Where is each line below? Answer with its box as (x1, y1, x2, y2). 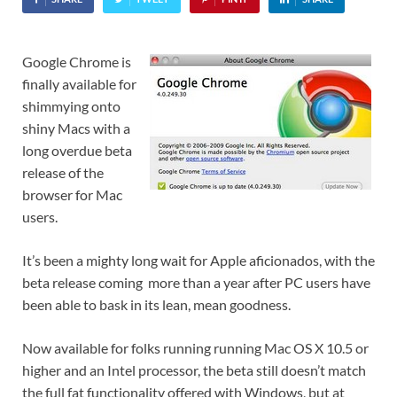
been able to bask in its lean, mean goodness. (22, 296, 291, 314)
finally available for (22, 75, 136, 93)
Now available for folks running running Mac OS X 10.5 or (22, 339, 369, 357)
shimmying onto (22, 97, 121, 115)
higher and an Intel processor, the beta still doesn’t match (22, 362, 366, 379)
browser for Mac (22, 186, 122, 204)
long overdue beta (22, 142, 132, 160)
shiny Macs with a (22, 120, 130, 137)
